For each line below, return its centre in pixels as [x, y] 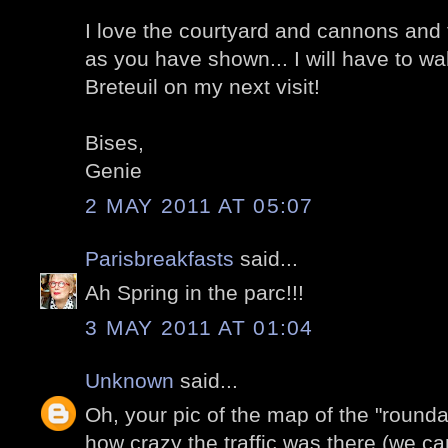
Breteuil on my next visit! [202, 87]
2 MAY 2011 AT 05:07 [199, 205]
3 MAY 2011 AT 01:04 [199, 327]
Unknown [129, 380]
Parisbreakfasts [159, 258]
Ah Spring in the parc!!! [194, 293]
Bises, [114, 143]
